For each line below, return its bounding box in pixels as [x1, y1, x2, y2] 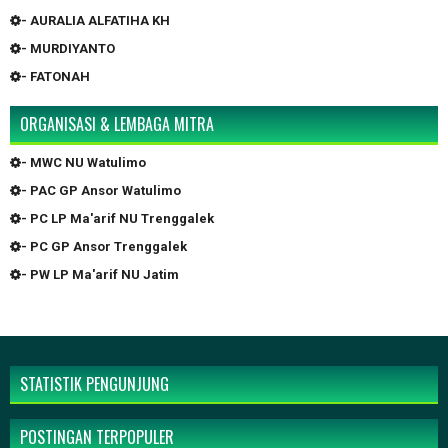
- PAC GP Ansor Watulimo [21, 183, 181, 199]
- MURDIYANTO [21, 41, 115, 57]
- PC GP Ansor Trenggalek [21, 239, 187, 255]
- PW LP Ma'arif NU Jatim [21, 267, 179, 283]
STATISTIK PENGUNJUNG [20, 372, 169, 397]
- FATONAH [21, 69, 90, 85]
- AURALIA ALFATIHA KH [21, 13, 170, 29]
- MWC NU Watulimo [21, 155, 146, 171]
